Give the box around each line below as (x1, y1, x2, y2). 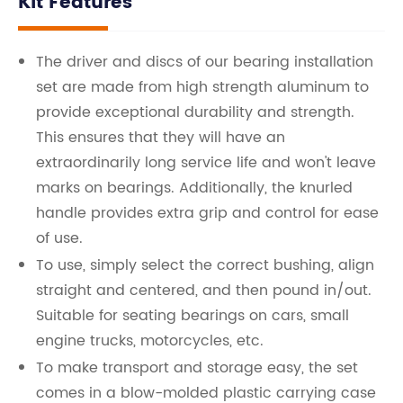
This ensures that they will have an (36, 126, 285, 149)
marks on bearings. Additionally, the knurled (36, 176, 353, 200)
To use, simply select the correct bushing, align (36, 254, 374, 277)
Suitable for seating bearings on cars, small (36, 304, 349, 327)
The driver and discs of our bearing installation (36, 50, 373, 74)
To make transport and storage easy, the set (36, 356, 358, 380)
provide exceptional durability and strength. (36, 101, 354, 124)
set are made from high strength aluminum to (36, 76, 369, 99)
